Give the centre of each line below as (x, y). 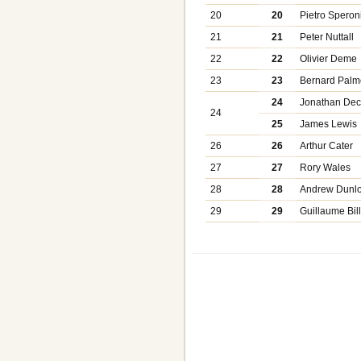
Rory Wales (326, 168)
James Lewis (329, 124)
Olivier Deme (329, 59)
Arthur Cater (327, 146)
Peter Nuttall (327, 37)
